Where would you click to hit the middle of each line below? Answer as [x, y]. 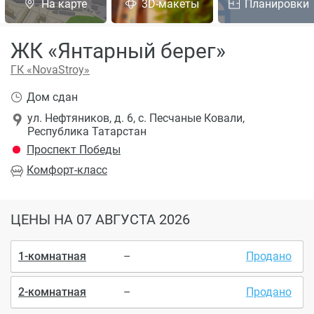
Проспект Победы [74, 150]
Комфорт [50, 170]
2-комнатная [52, 292]
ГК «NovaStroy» [50, 70]
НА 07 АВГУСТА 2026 [122, 219]
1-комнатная [52, 256]
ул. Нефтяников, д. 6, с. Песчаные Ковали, [136, 118]
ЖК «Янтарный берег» [118, 51]
